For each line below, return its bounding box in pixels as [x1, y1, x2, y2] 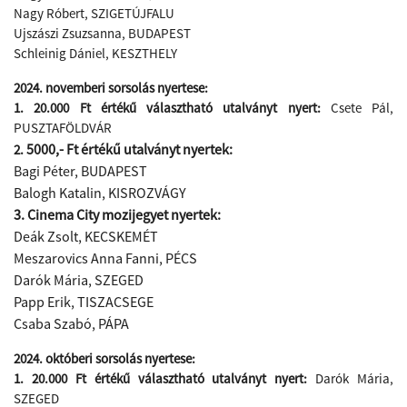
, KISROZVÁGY [102, 184, 186, 202]
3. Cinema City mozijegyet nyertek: [14, 205, 221, 223]
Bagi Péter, [14, 162, 81, 180]
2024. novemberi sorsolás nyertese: [14, 79, 211, 96]
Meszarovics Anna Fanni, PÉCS [14, 249, 197, 267]
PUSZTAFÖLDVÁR [14, 119, 112, 136]
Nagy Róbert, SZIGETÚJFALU [14, 5, 174, 22]
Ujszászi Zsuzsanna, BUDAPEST [14, 25, 191, 42]
